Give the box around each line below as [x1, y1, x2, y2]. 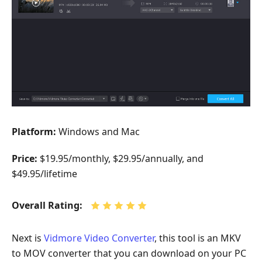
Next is [12, 232, 44, 244]
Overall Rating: [12, 199, 82, 212]
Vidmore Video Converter [44, 232, 154, 244]
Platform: [12, 125, 56, 138]
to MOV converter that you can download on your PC [12, 247, 246, 260]
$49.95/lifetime [12, 167, 77, 180]
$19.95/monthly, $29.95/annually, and [37, 152, 204, 165]
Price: [12, 152, 37, 165]
